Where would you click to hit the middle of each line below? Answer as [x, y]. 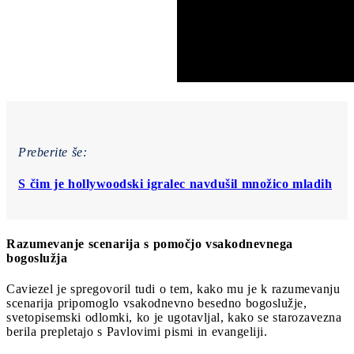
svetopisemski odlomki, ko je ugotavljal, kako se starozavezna [174, 317]
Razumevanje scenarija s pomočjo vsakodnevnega [150, 243]
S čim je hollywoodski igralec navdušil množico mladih [175, 184]
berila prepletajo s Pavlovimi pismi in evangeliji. [137, 331]
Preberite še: [53, 153]
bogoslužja [37, 258]
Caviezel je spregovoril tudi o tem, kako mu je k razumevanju [173, 288]
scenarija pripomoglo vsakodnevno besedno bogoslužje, [156, 303]
